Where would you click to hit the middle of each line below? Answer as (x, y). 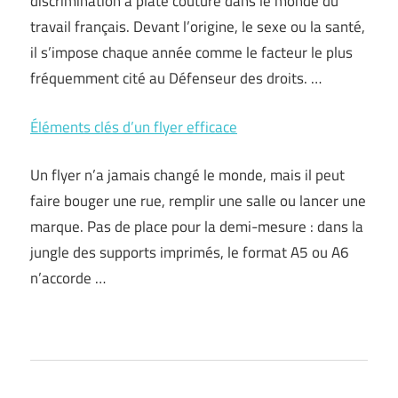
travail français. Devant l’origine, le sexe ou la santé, (198, 27)
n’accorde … (68, 278)
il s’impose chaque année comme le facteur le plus (191, 52)
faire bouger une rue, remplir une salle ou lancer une (198, 201)
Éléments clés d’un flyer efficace (134, 127)
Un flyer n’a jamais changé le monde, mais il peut (187, 175)
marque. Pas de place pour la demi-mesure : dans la (197, 227)
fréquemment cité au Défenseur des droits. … (176, 78)
